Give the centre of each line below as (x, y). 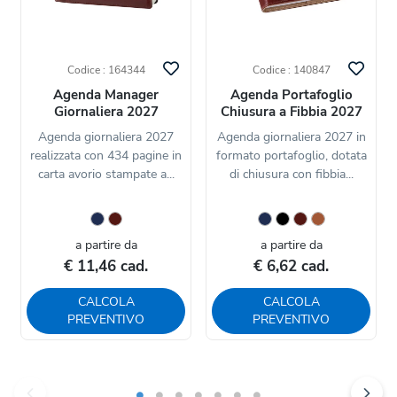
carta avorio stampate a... (106, 174)
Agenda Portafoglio (291, 94)
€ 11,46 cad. (106, 266)
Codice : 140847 (291, 70)
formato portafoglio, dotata (291, 155)
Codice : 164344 (106, 70)
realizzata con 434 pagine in (106, 155)
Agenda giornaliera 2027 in (291, 136)
